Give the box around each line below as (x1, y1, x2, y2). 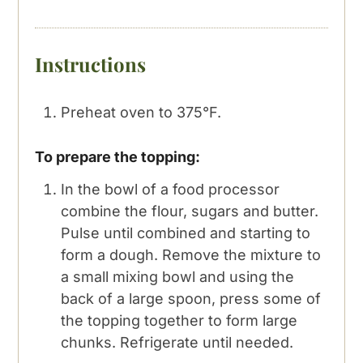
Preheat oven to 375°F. (61, 103, 222, 121)
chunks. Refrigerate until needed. (61, 333, 294, 351)
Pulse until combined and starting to (61, 224, 311, 241)
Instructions (35, 50, 147, 77)
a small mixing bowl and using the (61, 267, 295, 285)
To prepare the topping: (35, 147, 201, 165)
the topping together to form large (61, 311, 298, 329)
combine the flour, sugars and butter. (61, 202, 319, 220)
